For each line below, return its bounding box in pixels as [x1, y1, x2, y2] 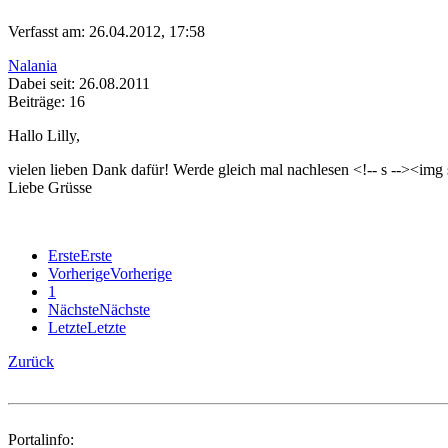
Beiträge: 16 [8, 93, 85, 111]
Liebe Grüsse [8, 179, 92, 197]
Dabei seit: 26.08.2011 [8, 75, 150, 93]
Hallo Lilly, [8, 127, 80, 145]
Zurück [8, 353, 54, 371]
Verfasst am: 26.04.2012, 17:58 [8, 23, 205, 41]
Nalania [8, 57, 57, 75]
